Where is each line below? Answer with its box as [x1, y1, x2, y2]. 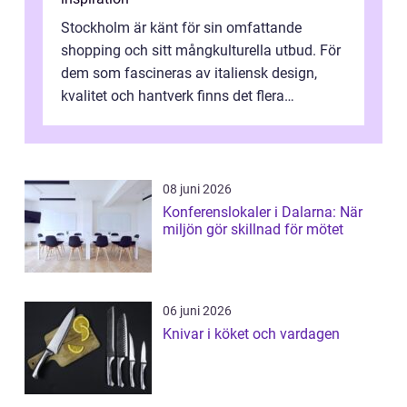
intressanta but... [61, 110, 168, 128]
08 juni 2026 [163, 182, 232, 197]
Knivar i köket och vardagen [163, 325, 340, 343]
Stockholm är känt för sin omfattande [61, 19, 302, 37]
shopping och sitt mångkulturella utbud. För [61, 42, 341, 60]
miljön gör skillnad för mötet [163, 221, 343, 239]
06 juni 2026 [163, 303, 232, 319]
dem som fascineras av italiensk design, [61, 65, 317, 83]
